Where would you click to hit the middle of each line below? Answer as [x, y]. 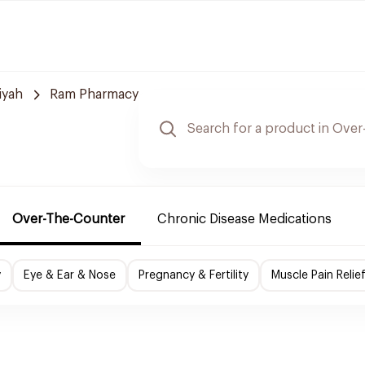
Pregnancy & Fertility [193, 275]
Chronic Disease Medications [244, 219]
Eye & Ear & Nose [70, 275]
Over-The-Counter [68, 219]
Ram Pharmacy [94, 95]
